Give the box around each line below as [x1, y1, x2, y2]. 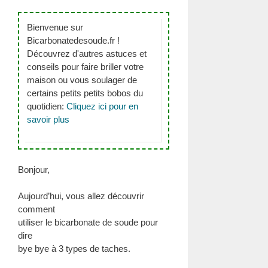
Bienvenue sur [27, 22, 83, 32]
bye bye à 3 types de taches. [18, 243, 130, 254]
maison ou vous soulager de [27, 75, 137, 85]
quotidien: [27, 101, 66, 111]
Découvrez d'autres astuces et [27, 48, 147, 59]
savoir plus [27, 114, 69, 124]
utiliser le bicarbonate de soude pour [18, 217, 158, 227]
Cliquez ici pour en [66, 101, 138, 111]
